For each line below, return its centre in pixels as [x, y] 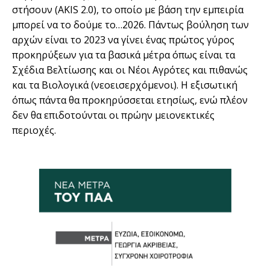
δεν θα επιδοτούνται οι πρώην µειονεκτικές [113, 115]
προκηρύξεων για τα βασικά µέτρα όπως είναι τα [124, 55]
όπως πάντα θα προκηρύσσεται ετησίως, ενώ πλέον [130, 100]
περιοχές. [34, 130]
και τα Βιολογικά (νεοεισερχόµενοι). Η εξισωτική [125, 85]
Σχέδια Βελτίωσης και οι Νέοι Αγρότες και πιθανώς [130, 70]
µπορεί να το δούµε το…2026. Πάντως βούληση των [130, 25]
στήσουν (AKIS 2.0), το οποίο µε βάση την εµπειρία [128, 10]
